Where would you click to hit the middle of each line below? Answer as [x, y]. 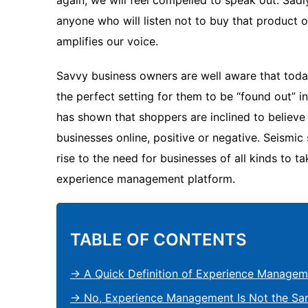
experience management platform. [146, 179]
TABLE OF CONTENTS [158, 240]
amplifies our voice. [107, 41]
